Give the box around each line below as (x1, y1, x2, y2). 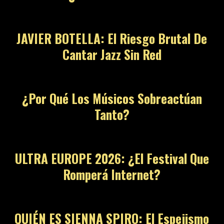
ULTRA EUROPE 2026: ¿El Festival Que (14, 149, 209, 168)
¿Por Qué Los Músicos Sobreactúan (21, 89, 202, 108)
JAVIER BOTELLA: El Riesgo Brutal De (16, 29, 207, 48)
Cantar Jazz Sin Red (62, 45, 161, 64)
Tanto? (94, 105, 129, 124)
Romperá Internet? (63, 165, 161, 184)
